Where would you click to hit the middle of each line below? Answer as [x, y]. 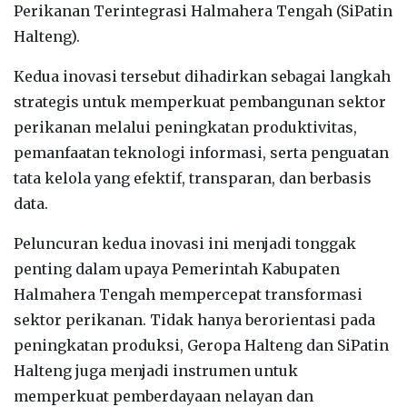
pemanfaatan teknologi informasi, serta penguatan [201, 152]
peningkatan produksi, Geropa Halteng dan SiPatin [201, 345]
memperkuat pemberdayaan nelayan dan [164, 396]
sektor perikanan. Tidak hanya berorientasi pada [194, 319]
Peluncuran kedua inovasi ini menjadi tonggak [185, 243]
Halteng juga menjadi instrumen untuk [156, 370]
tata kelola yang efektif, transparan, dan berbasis [193, 178]
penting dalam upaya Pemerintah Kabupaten [177, 268]
